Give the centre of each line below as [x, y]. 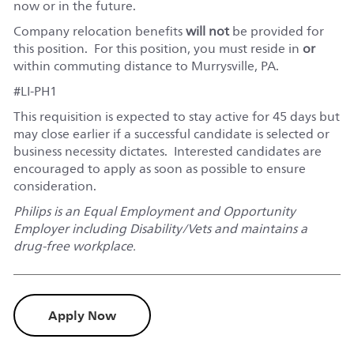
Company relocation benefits [99, 31]
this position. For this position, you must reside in [158, 49]
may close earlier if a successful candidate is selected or [171, 134]
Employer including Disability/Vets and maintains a [160, 229]
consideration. [55, 186]
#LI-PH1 [35, 91]
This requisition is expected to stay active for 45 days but [176, 117]
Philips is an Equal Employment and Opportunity [154, 211]
